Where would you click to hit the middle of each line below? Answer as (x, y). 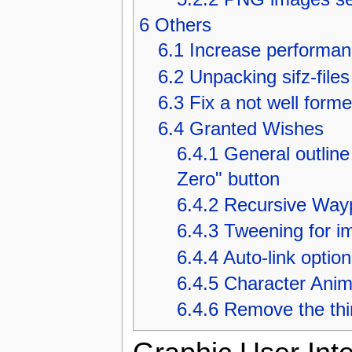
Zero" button (228, 179)
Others (183, 26)
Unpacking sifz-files (269, 77)
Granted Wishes (256, 128)
